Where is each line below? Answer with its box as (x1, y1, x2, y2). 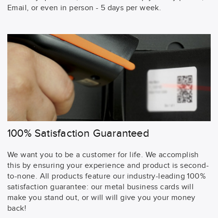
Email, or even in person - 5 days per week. (7, 3, 162, 13)
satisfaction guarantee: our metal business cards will (7, 182, 194, 192)
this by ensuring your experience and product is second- (7, 161, 209, 170)
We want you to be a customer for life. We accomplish (7, 150, 199, 160)
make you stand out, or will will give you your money (7, 193, 196, 202)
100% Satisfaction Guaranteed (7, 127, 149, 140)
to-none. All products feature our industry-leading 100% (7, 171, 206, 181)
